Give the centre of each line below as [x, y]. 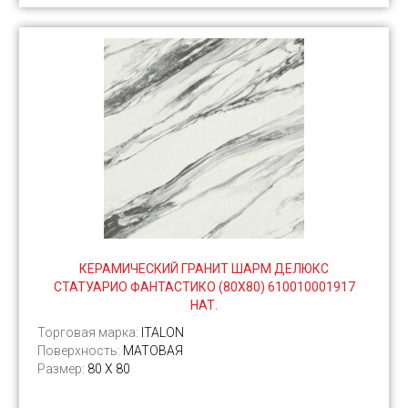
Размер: [62, 369]
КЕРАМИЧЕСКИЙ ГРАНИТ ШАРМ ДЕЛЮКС [204, 269]
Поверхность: [80, 351]
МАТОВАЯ [153, 351]
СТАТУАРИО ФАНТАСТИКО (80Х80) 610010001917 [204, 287]
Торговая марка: [89, 333]
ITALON [163, 333]
